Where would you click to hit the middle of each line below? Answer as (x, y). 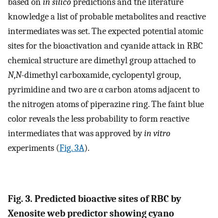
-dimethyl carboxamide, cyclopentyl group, (101, 75)
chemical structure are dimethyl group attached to (102, 60)
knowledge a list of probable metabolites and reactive (107, 16)
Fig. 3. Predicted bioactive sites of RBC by (94, 199)
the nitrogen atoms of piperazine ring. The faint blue (106, 104)
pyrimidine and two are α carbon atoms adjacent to (104, 89)
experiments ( (34, 148)
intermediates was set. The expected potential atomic (106, 31)
